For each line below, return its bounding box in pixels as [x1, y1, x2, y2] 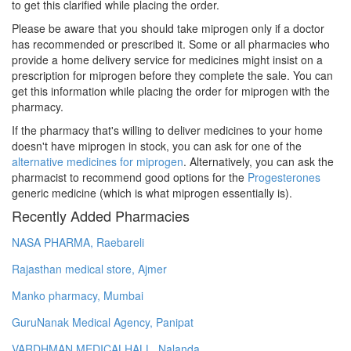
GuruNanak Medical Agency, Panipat [12, 313, 194, 330]
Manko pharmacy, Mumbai [12, 287, 143, 303]
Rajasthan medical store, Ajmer [12, 260, 167, 277]
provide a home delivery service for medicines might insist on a [12, 51, 323, 67]
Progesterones [248, 168, 320, 185]
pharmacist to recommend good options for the [12, 168, 248, 185]
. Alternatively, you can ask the [183, 153, 334, 169]
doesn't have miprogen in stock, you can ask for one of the [12, 137, 302, 154]
